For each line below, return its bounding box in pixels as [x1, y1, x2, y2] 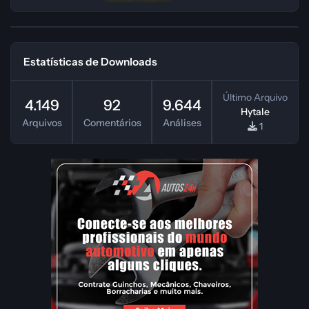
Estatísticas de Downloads [23, 54, 158, 68]
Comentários [83, 116, 141, 129]
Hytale [240, 106, 270, 119]
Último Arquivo [222, 91, 288, 104]
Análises [162, 116, 201, 129]
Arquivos [21, 116, 62, 129]
